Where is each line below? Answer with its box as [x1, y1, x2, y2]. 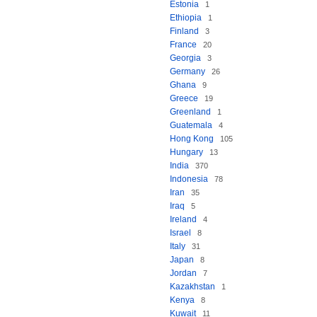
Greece [170, 93, 198, 103]
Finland [170, 26, 199, 36]
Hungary [170, 147, 203, 157]
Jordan [170, 268, 197, 278]
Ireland [170, 214, 197, 224]
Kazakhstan [170, 282, 215, 292]
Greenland [170, 107, 211, 117]
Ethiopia [170, 13, 202, 23]
